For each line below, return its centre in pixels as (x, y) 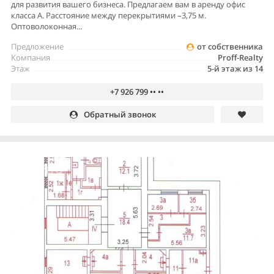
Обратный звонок (120, 114)
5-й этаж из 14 (235, 68)
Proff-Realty (240, 57)
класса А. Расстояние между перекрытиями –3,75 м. (109, 15)
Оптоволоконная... (46, 26)
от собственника (230, 46)
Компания (31, 57)
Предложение (37, 46)
